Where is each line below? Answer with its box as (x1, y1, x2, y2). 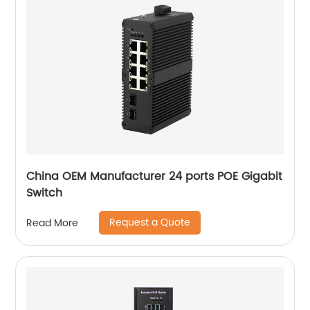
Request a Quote (109, 215, 191, 230)
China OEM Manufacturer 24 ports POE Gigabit (26, 167, 283, 185)
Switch (26, 184, 63, 202)
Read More (26, 215, 79, 231)
